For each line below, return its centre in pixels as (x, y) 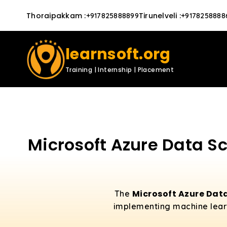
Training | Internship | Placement (120, 70)
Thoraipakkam (54, 15)
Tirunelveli (158, 15)
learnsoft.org (118, 54)
